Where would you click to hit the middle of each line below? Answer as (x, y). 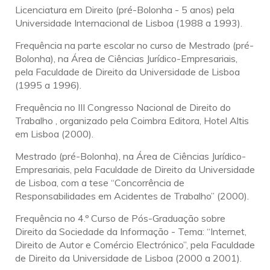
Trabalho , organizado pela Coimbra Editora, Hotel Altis (132, 121)
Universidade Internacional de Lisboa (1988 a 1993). (129, 23)
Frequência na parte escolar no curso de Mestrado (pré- (134, 46)
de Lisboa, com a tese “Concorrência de (100, 183)
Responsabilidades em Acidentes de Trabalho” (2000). (132, 196)
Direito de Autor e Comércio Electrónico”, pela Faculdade (135, 245)
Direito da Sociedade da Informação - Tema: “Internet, (131, 232)
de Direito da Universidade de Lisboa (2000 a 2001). (128, 258)
